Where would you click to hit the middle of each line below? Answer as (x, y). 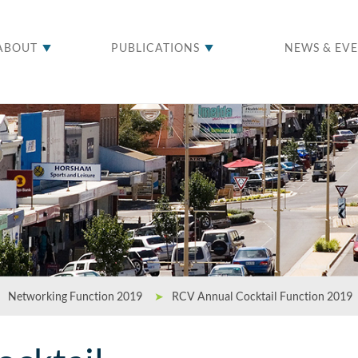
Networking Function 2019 (75, 296)
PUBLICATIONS (155, 48)
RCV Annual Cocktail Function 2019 (262, 296)
